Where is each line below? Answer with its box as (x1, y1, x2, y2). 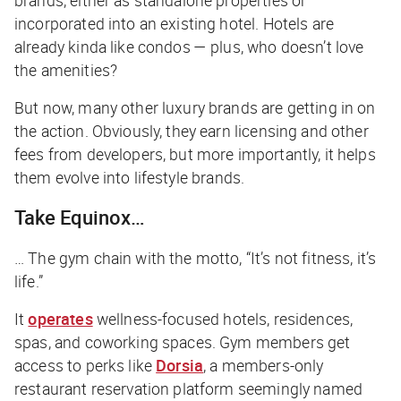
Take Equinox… (14, 203, 145, 230)
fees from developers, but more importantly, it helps (14, 142, 376, 165)
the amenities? (14, 58, 118, 81)
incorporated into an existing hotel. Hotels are (14, 12, 335, 34)
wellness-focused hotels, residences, (92, 307, 354, 329)
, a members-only (203, 354, 324, 376)
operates (28, 307, 93, 329)
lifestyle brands (133, 166, 241, 188)
